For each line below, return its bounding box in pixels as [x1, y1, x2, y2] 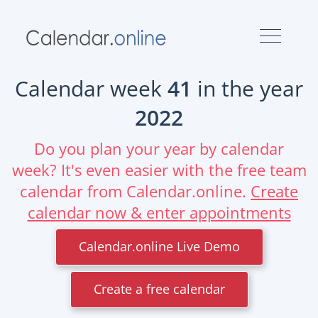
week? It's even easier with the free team [11, 159, 307, 180]
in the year [192, 74, 303, 103]
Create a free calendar [93, 280, 225, 298]
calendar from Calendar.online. [20, 180, 251, 202]
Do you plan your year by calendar [34, 138, 284, 159]
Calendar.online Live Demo [78, 238, 240, 256]
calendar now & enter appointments [27, 202, 291, 223]
